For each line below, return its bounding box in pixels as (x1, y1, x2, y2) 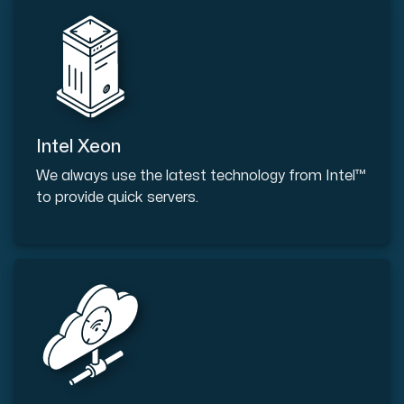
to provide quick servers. (36, 189, 198, 205)
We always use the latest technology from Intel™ (36, 168, 366, 183)
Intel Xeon (36, 137, 121, 155)
